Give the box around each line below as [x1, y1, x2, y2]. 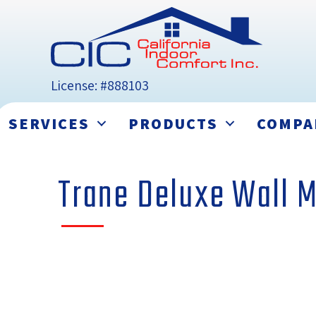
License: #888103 [51, 76, 149, 95]
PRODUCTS [128, 114, 218, 134]
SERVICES [8, 114, 90, 134]
